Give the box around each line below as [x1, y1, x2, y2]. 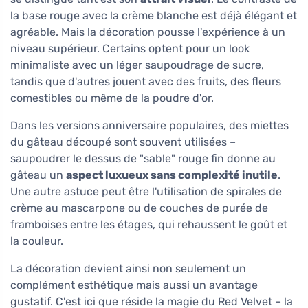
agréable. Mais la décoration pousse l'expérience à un [10, 25, 285, 39]
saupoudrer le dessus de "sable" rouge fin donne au [10, 152, 276, 166]
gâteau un [10, 168, 66, 182]
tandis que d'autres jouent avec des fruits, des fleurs [10, 75, 281, 89]
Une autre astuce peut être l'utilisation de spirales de [10, 185, 282, 199]
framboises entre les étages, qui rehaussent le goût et [10, 218, 287, 232]
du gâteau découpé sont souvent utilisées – [10, 135, 236, 149]
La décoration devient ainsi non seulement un [10, 262, 246, 276]
